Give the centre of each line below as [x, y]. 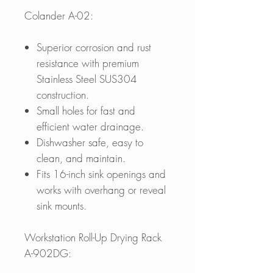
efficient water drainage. [92, 126]
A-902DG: [49, 253]
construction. [64, 94]
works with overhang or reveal [101, 190]
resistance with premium [88, 63]
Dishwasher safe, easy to [90, 142]
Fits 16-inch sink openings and [101, 174]
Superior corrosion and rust [94, 47]
